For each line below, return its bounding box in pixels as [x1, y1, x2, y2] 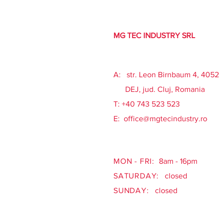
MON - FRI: [113, 157, 157, 165]
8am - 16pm [156, 157, 197, 165]
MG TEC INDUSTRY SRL [113, 31, 195, 40]
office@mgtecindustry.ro [124, 114, 207, 123]
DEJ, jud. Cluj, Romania [113, 85, 205, 93]
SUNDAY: [113, 186, 149, 195]
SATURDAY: [113, 172, 159, 180]
